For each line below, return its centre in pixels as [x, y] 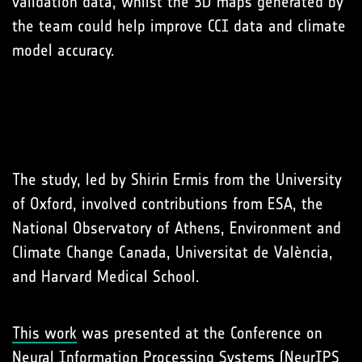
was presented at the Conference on [200, 333]
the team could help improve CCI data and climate [179, 25]
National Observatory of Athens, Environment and [177, 227]
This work [44, 333]
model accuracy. [63, 50]
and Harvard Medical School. [106, 276]
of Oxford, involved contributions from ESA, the [168, 203]
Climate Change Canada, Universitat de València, [173, 252]
